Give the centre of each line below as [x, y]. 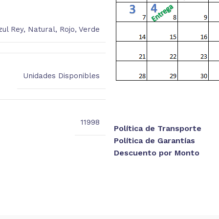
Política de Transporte [157, 128]
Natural [41, 29]
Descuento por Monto [156, 153]
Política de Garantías [154, 140]
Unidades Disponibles [61, 76]
